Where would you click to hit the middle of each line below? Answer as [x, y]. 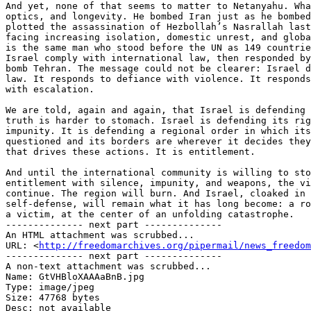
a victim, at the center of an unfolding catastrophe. [150, 215]
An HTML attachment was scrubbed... [100, 235]
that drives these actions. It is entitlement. [131, 152]
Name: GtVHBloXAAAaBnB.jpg [75, 277]
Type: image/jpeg [50, 287]
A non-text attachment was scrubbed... [108, 267]
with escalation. [50, 90]
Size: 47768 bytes [53, 298]
